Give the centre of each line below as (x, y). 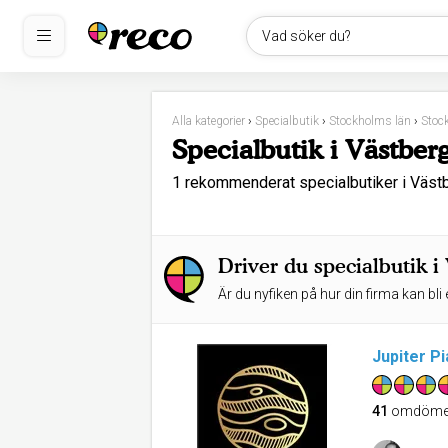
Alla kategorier (208, 121)
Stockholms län (370, 121)
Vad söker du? (306, 36)
